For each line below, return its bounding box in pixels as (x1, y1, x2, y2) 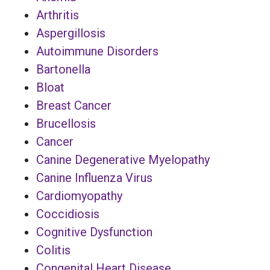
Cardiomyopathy (36, 188, 122, 203)
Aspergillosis (36, 25, 105, 40)
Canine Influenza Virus (36, 170, 152, 185)
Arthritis (36, 7, 79, 22)
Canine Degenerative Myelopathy (36, 152, 210, 167)
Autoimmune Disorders (36, 43, 159, 58)
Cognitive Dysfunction (36, 224, 152, 239)
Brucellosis (36, 116, 96, 131)
